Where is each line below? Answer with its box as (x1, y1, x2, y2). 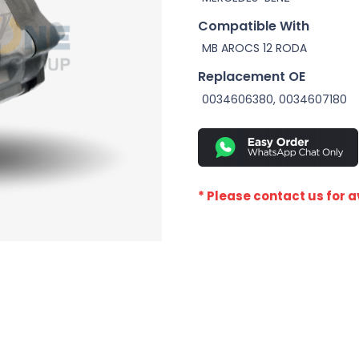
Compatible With (197, 16, 309, 35)
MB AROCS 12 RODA (201, 40, 307, 57)
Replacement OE (197, 67, 305, 87)
